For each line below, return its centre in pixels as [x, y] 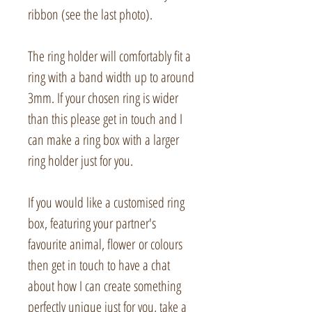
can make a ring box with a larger [103, 140]
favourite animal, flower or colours [105, 244]
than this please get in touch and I [105, 119]
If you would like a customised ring [106, 203]
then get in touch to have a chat [99, 265]
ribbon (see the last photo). [90, 15]
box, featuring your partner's [92, 224]
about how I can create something [104, 286]
